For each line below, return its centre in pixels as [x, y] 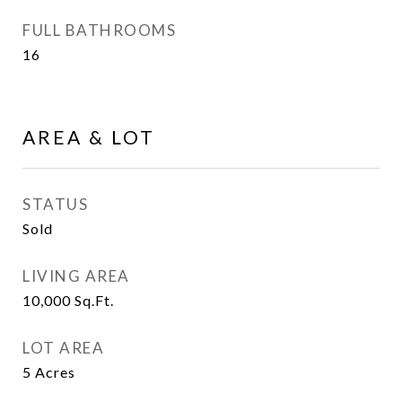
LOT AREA [63, 348]
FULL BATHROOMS [99, 30]
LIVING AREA [76, 276]
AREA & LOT [89, 137]
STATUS [55, 204]
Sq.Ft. [94, 300]
